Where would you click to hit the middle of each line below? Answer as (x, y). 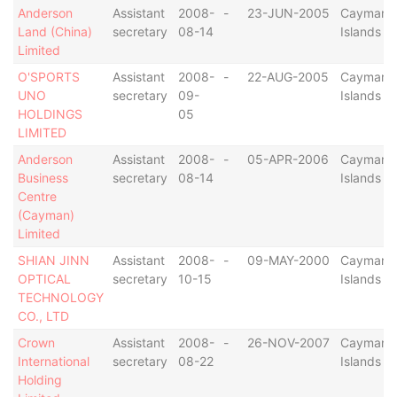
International (53, 361)
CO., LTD (43, 316)
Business (43, 178)
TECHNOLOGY (60, 297)
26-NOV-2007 (288, 343)
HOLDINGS (50, 114)
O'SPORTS (48, 77)
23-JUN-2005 (288, 13)
